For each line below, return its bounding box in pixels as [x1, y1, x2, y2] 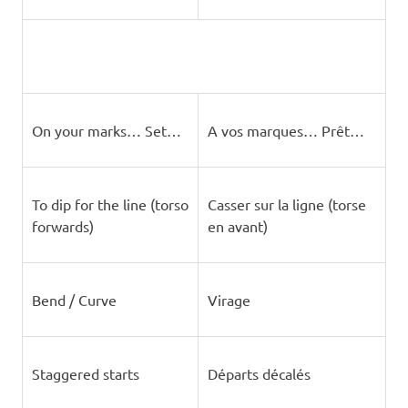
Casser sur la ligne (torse [207, 195, 366, 213]
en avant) [207, 217, 268, 235]
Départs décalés [207, 364, 311, 382]
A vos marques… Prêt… [207, 121, 364, 139]
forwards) [31, 217, 94, 235]
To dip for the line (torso [31, 195, 189, 213]
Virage [207, 291, 250, 309]
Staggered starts [31, 364, 139, 382]
